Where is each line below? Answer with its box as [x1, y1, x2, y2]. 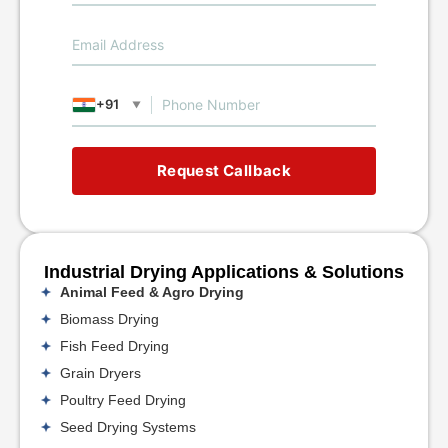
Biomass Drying [60, 310, 159, 327]
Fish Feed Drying [60, 337, 169, 354]
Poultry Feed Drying [60, 391, 186, 408]
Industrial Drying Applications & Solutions [44, 261, 404, 282]
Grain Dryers [60, 364, 141, 381]
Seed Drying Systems [60, 418, 196, 435]
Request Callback [156, 160, 292, 180]
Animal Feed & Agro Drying [60, 283, 244, 300]
